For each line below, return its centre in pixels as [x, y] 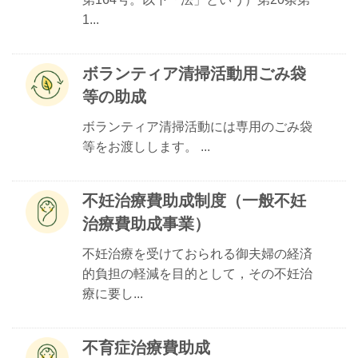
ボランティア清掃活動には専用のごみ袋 [197, 127]
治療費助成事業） [146, 224]
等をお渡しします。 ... [146, 147]
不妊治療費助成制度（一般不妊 [194, 201]
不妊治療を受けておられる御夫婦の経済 [197, 254]
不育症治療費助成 [146, 348]
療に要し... [113, 294]
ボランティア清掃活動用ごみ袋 [194, 74]
